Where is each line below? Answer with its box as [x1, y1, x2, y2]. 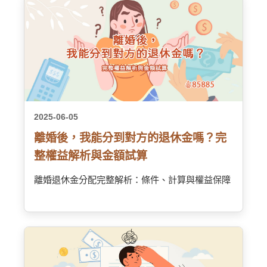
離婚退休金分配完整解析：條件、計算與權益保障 [34, 175, 231, 185]
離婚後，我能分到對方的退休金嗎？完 [34, 132, 226, 144]
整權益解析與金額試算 [34, 150, 147, 162]
